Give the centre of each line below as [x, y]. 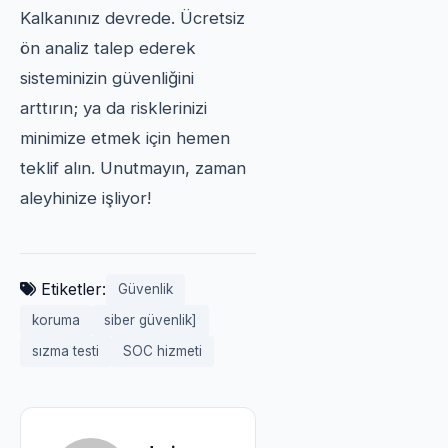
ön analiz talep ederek [108, 47]
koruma [56, 319]
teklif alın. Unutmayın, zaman [133, 167]
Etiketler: [71, 288]
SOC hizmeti [162, 350]
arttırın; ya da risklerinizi [113, 107]
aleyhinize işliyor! [85, 197]
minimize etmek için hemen [125, 137]
